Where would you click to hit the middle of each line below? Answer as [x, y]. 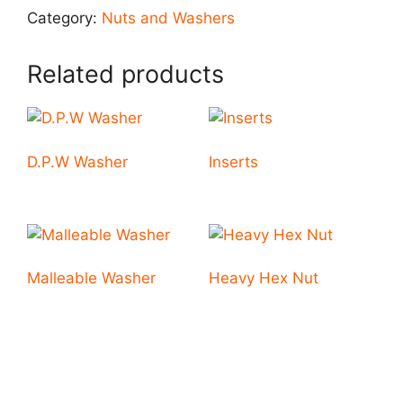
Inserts [233, 161]
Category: [64, 18]
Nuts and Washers [168, 18]
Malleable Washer [91, 278]
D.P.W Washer [77, 161]
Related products [125, 74]
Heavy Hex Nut [263, 278]
